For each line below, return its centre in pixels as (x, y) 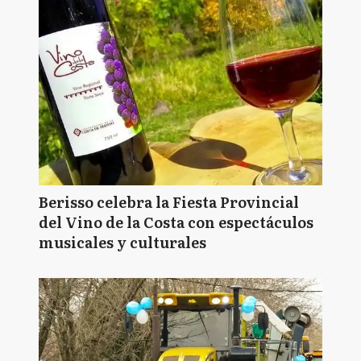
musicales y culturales (122, 242)
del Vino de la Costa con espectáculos (176, 222)
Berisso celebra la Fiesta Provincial (169, 202)
